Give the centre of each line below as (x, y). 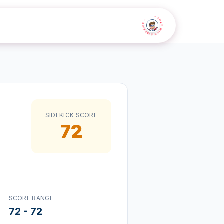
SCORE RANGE (31, 198)
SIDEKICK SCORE (71, 115)
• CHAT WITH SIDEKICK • (152, 25)
